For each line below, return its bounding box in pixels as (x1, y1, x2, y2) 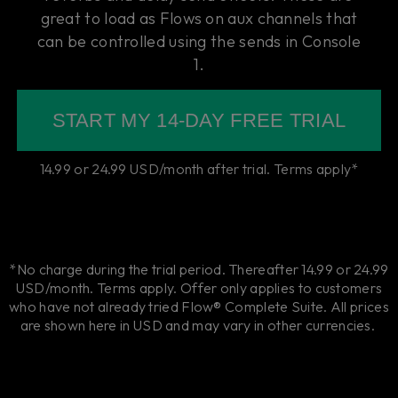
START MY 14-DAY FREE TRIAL (52, 109, 346, 132)
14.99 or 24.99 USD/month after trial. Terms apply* (39, 160, 359, 179)
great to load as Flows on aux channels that (40, 8, 358, 29)
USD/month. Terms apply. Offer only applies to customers (15, 279, 383, 298)
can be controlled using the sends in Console (36, 31, 362, 52)
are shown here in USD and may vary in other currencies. (20, 316, 378, 335)
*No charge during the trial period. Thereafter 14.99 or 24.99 (9, 260, 389, 279)
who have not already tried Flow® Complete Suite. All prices (9, 298, 389, 316)
